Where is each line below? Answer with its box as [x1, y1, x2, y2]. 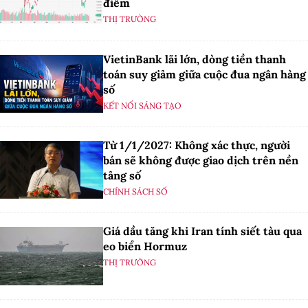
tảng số [103, 168, 141, 182]
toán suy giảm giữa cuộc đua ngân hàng [103, 67, 306, 81]
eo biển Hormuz [103, 239, 187, 254]
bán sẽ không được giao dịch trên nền [103, 153, 298, 167]
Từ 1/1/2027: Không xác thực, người [103, 137, 290, 152]
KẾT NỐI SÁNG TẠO [103, 100, 181, 111]
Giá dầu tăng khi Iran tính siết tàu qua [103, 224, 302, 239]
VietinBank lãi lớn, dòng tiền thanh [103, 52, 286, 66]
